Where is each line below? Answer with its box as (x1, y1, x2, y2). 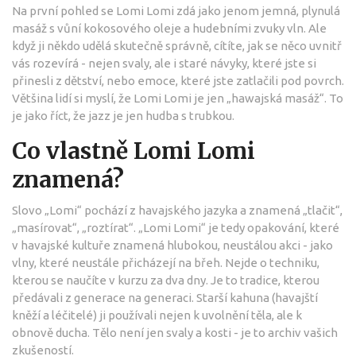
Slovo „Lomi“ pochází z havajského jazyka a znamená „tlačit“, (12, 203, 342, 217)
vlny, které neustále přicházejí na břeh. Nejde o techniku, (12, 255, 319, 269)
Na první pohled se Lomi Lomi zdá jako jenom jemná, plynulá (12, 3, 340, 17)
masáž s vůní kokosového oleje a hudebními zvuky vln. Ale (12, 21, 327, 35)
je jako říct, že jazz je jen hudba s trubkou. (12, 108, 234, 122)
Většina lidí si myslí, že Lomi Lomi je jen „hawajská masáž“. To (12, 91, 343, 105)
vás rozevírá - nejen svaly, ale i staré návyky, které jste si (12, 56, 316, 70)
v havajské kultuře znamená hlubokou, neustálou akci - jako (12, 238, 333, 252)
